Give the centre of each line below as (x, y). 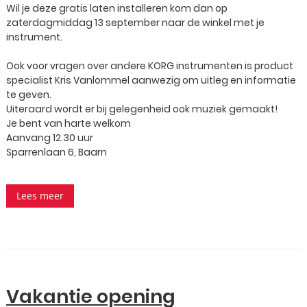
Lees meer (40, 196)
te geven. (29, 95)
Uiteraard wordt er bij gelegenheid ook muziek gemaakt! (142, 109)
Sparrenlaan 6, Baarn (57, 152)
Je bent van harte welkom (69, 123)
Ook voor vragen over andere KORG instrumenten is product (150, 66)
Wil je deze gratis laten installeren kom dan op (117, 8)
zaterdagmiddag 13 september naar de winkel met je (135, 23)
